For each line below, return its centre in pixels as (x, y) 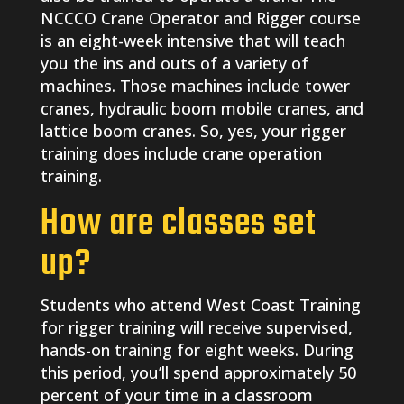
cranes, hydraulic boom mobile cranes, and (202, 109)
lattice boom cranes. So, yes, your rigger (193, 131)
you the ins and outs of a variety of (174, 64)
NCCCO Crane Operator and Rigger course (200, 18)
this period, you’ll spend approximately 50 (198, 373)
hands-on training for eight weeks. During (197, 350)
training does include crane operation (181, 154)
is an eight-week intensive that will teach (193, 41)
